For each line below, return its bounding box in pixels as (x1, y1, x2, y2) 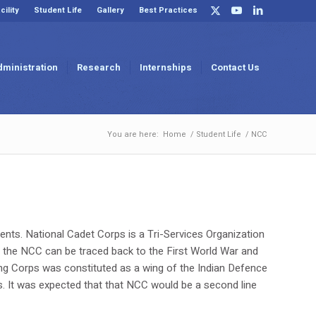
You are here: (107, 128, 159, 140)
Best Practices (139, 4, 197, 16)
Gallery (97, 4, 124, 16)
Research (77, 61, 121, 74)
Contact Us (211, 61, 260, 74)
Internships (140, 61, 192, 74)
